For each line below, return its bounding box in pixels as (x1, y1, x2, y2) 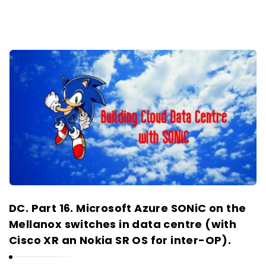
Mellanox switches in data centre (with (9, 216, 237, 232)
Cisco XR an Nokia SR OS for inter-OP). (9, 232, 232, 248)
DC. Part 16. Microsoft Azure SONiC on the (9, 200, 246, 216)
